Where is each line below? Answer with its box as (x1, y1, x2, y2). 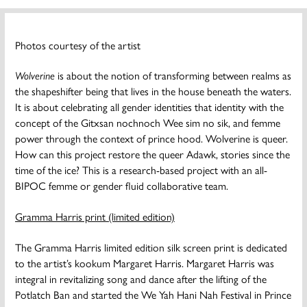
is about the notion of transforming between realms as (55, 67, 291, 84)
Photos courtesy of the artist (15, 36, 140, 53)
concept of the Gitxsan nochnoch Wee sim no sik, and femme (15, 114, 280, 131)
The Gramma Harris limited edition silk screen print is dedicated (15, 238, 287, 255)
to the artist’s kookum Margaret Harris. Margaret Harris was (15, 254, 274, 271)
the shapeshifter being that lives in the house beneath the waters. (15, 83, 291, 99)
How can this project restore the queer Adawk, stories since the (15, 146, 290, 162)
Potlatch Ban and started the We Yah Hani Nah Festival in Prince (15, 286, 291, 302)
